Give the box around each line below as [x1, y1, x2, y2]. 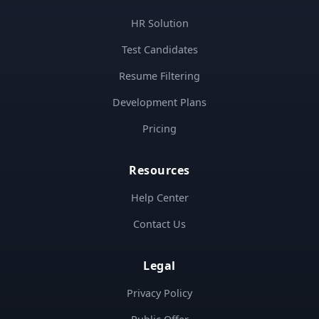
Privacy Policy [127, 286, 192, 300]
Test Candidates [121, 42, 198, 56]
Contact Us [133, 216, 186, 231]
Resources [129, 162, 190, 178]
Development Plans [113, 95, 206, 109]
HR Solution [130, 16, 189, 30]
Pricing [142, 121, 177, 135]
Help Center [130, 190, 189, 204]
